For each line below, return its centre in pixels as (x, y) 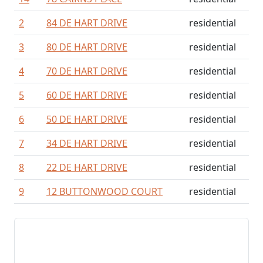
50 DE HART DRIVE (87, 119)
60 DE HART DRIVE (87, 95)
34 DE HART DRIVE (87, 143)
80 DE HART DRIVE (87, 47)
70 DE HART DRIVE (87, 71)
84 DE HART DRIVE (87, 23)
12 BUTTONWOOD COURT (104, 191)
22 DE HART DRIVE (87, 167)
